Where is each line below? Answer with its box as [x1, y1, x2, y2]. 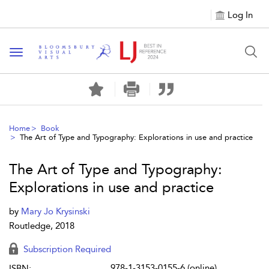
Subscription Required [21, 244, 111, 255]
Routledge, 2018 [9, 220, 74, 231]
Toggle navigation [16, 47, 94, 59]
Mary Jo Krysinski [21, 206, 90, 217]
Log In [228, 10, 253, 20]
